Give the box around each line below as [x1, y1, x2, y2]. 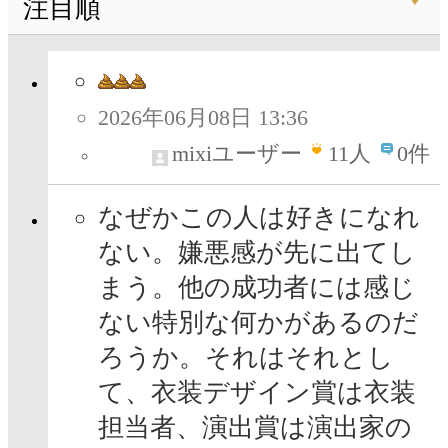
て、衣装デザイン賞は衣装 [98, 378, 416, 408]
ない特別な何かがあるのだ [98, 308, 419, 338]
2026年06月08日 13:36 [98, 105, 308, 131]
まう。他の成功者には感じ [98, 273, 416, 303]
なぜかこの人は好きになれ [98, 203, 420, 233]
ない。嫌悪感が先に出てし [98, 238, 416, 268]
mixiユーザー [172, 141, 302, 167]
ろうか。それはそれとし [98, 343, 394, 373]
